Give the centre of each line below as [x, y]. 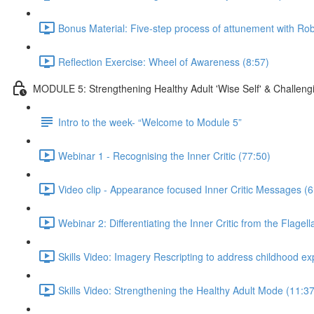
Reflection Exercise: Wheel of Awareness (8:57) [164, 61]
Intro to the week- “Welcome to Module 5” [150, 122]
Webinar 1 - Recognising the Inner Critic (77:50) [164, 155]
